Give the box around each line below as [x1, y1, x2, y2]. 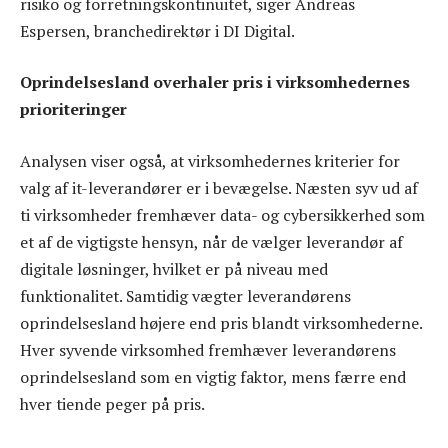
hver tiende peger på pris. [20, 392, 205, 415]
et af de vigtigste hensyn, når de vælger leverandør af [20, 230, 403, 253]
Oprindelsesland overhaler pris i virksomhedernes [20, 71, 410, 94]
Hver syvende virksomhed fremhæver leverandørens [20, 338, 396, 361]
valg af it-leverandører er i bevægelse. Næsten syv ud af [20, 176, 418, 199]
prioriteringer [20, 98, 127, 121]
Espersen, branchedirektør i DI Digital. [20, 19, 295, 42]
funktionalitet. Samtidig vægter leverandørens [20, 284, 351, 307]
